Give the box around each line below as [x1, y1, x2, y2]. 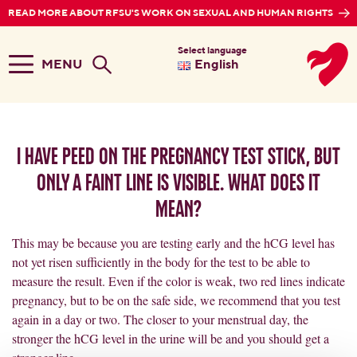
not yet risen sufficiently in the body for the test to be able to [12, 253, 310, 270]
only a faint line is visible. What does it [37, 167, 320, 196]
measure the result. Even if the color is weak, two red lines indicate [12, 273, 345, 289]
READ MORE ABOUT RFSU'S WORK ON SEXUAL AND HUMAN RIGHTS [7, 8, 335, 18]
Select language [177, 46, 247, 56]
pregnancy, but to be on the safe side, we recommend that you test [12, 292, 340, 308]
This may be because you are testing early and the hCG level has [12, 234, 335, 251]
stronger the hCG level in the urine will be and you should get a [12, 330, 329, 347]
